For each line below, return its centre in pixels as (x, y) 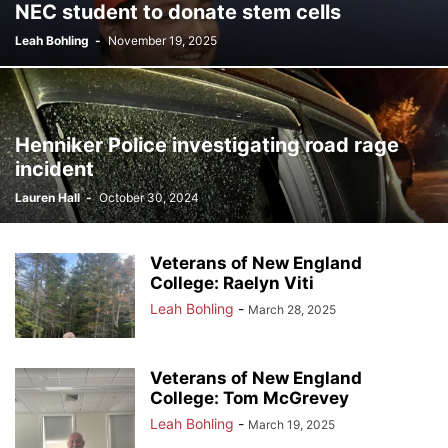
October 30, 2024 (149, 197)
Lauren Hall (47, 197)
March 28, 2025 (292, 309)
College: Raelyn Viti (232, 283)
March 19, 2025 (291, 424)
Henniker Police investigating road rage (207, 145)
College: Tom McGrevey (249, 398)
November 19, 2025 (162, 40)
